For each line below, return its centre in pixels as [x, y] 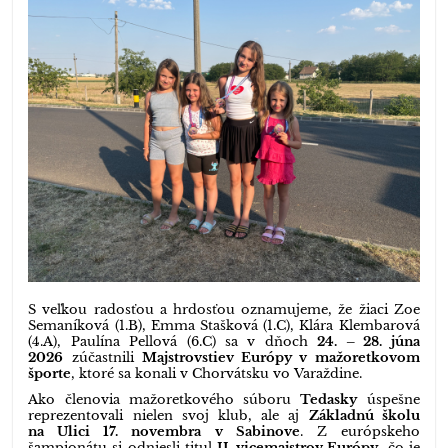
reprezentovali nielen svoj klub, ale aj [164, 415]
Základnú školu [364, 415]
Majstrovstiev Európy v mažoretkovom [280, 357]
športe [50, 373]
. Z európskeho [359, 431]
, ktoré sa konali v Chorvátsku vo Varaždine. [217, 373]
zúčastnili [98, 357]
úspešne [388, 399]
